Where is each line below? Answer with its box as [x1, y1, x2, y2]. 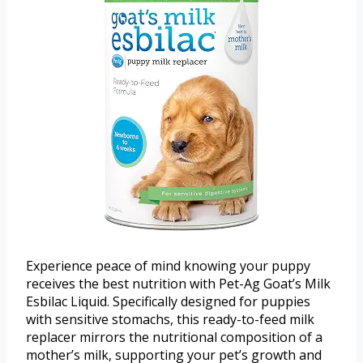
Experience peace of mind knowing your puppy [26, 257, 310, 275]
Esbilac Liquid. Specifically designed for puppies [26, 293, 310, 311]
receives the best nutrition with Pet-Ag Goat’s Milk [26, 275, 331, 293]
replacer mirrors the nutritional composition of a [26, 328, 322, 347]
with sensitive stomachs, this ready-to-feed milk [26, 310, 314, 329]
